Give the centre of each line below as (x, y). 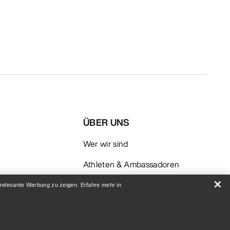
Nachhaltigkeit (109, 185)
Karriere (98, 205)
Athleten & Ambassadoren (131, 164)
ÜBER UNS (106, 122)
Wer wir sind (106, 143)
